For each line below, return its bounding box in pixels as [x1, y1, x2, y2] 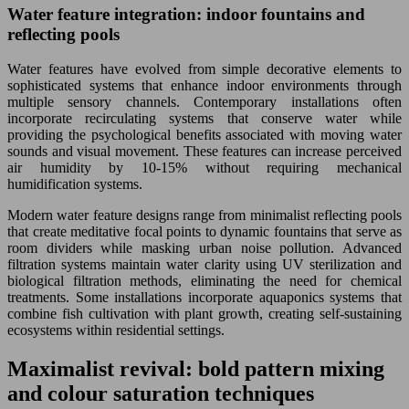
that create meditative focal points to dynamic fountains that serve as [7, 224, 402, 240]
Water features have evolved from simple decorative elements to [7, 61, 402, 78]
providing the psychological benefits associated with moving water [7, 127, 402, 143]
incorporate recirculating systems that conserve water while [7, 110, 402, 127]
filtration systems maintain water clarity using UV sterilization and [7, 257, 402, 273]
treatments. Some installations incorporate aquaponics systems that [7, 289, 402, 306]
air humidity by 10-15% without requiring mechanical [7, 160, 402, 176]
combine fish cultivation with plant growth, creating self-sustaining [7, 306, 402, 322]
